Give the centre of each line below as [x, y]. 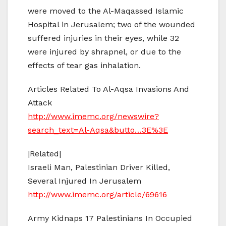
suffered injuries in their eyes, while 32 [103, 38]
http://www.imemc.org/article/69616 [97, 194]
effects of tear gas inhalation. [84, 65]
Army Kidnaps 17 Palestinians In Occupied [110, 218]
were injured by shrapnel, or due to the [104, 51]
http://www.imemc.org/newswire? [93, 116]
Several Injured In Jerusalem [84, 181]
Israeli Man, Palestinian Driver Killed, [99, 167]
